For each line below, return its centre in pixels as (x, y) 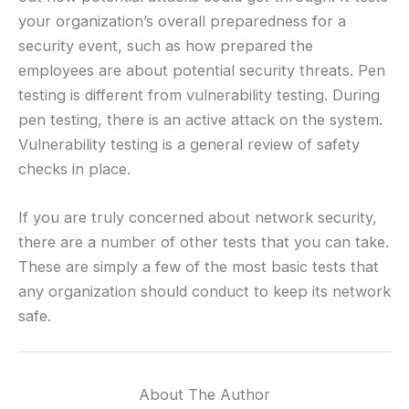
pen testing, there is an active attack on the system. (200, 120)
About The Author (204, 394)
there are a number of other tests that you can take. (204, 242)
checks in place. (74, 169)
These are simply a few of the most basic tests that (199, 267)
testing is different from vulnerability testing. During (199, 95)
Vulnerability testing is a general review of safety (189, 145)
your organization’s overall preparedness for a (182, 21)
